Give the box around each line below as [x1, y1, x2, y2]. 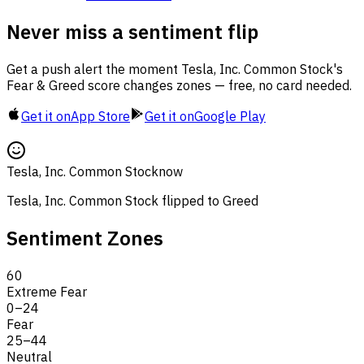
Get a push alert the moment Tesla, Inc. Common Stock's [6, 60, 343, 77]
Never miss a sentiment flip [6, 18, 258, 45]
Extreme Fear [6, 283, 87, 300]
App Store [71, 107, 130, 124]
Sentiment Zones [6, 224, 163, 251]
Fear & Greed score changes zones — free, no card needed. [6, 76, 352, 93]
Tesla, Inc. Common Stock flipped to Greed [6, 192, 258, 209]
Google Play [194, 107, 266, 124]
